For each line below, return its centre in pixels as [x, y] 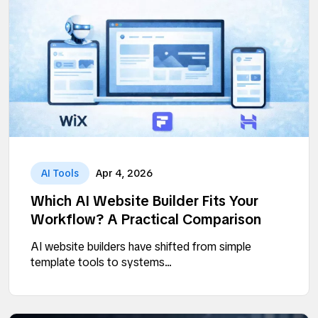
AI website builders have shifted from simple [141, 246]
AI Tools [60, 173]
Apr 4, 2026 [124, 173]
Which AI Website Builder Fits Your [144, 201]
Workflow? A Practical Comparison [146, 219]
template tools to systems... [101, 262]
